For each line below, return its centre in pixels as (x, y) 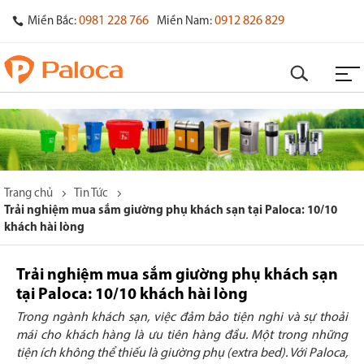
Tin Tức (91, 194)
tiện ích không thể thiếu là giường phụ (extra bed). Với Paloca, (182, 354)
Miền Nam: (184, 22)
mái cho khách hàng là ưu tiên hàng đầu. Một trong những (182, 336)
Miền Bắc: (52, 22)
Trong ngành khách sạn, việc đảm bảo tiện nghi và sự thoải (182, 318)
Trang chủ (28, 194)
